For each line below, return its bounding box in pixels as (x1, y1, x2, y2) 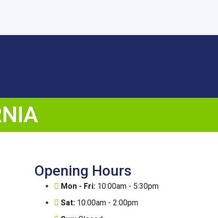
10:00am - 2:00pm (75, 198, 138, 207)
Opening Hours (35, 162, 131, 179)
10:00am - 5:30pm (95, 181, 159, 191)
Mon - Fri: (61, 181, 95, 191)
